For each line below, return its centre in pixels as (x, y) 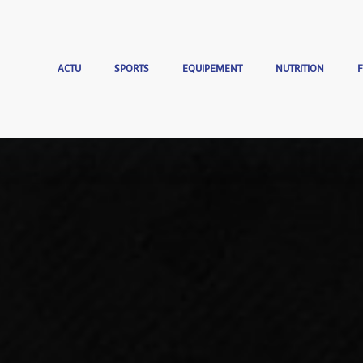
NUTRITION (300, 68)
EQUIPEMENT (213, 68)
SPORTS (132, 68)
